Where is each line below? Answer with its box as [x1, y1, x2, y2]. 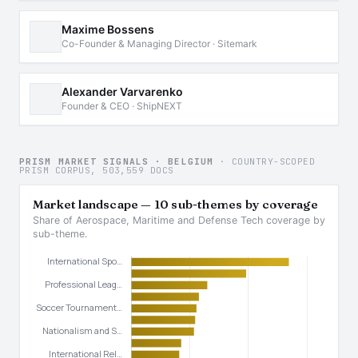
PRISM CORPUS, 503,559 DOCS [19, 165, 174, 176]
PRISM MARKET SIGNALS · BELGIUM [19, 156, 221, 167]
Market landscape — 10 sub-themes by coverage [33, 197, 318, 212]
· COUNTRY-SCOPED [220, 156, 316, 167]
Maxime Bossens [62, 22, 154, 36]
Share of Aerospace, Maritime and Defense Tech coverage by [33, 214, 325, 226]
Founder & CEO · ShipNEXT [62, 100, 182, 112]
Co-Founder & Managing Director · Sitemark [62, 38, 257, 50]
